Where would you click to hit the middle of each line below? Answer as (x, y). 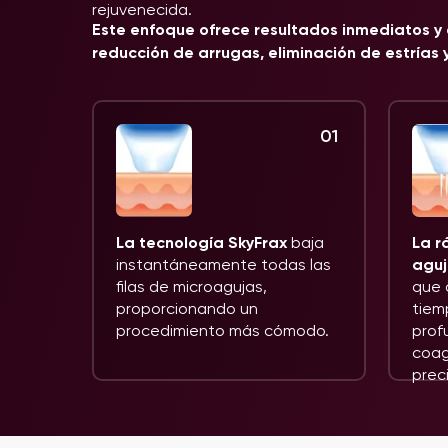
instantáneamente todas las (223, 264)
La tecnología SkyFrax (201, 242)
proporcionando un (187, 308)
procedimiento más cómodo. (222, 330)
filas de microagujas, (191, 286)
